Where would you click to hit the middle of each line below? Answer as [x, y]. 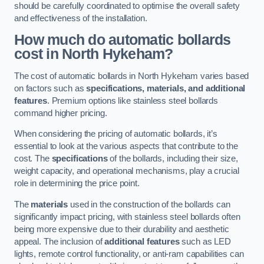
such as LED [205, 241]
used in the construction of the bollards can [149, 204]
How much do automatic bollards [123, 40]
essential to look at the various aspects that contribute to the [126, 146]
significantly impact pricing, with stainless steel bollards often [127, 217]
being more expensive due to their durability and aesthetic [122, 229]
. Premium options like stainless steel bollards [133, 100]
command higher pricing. [61, 113]
